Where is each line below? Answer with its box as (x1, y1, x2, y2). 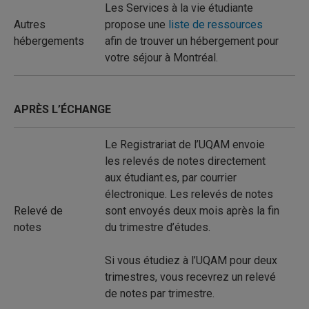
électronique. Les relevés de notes (105, 188, 273, 201)
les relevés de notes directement (105, 154, 266, 168)
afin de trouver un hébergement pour (105, 34, 279, 48)
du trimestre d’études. (105, 221, 210, 234)
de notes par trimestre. (105, 287, 215, 300)
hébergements (14, 34, 84, 48)
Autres (14, 18, 46, 31)
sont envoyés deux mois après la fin (105, 204, 279, 217)
